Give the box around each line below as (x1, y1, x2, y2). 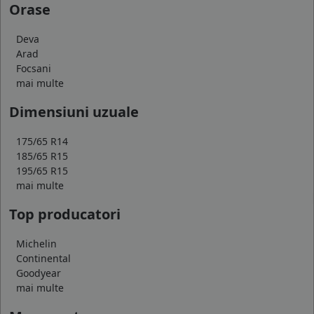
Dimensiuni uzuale (9, 102, 139, 122)
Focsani (16, 62, 51, 76)
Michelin (16, 237, 57, 251)
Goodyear (16, 266, 61, 280)
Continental (16, 252, 71, 266)
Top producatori (9, 205, 121, 224)
